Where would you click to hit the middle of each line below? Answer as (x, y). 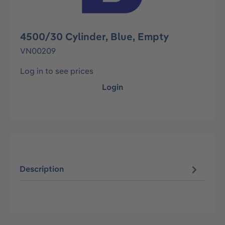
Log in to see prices (57, 71)
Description (42, 169)
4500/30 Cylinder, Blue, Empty (94, 36)
